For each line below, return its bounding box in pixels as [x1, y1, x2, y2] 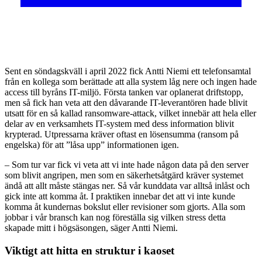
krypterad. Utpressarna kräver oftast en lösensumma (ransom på [5, 129, 239, 140]
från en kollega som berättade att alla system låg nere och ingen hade [5, 77, 257, 87]
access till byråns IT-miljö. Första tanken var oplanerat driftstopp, [5, 87, 243, 98]
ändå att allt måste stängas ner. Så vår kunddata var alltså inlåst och [5, 181, 250, 191]
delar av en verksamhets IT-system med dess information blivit [5, 119, 234, 129]
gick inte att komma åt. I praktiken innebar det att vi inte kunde [5, 191, 235, 202]
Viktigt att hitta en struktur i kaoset [5, 244, 174, 257]
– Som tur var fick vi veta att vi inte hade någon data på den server [5, 160, 249, 170]
